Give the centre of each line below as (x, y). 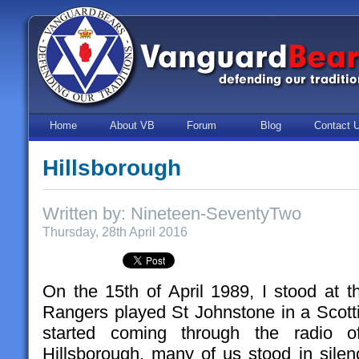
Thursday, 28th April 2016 (115, 232)
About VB (132, 125)
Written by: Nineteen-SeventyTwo (172, 214)
